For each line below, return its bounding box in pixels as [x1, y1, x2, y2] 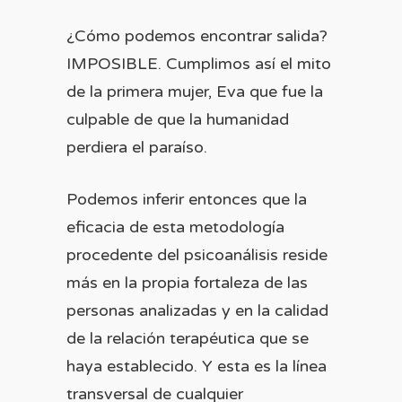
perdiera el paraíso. [66, 137, 207, 157]
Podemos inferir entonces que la [66, 189, 307, 209]
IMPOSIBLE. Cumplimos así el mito [66, 54, 331, 74]
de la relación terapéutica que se [66, 328, 309, 348]
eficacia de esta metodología [66, 217, 284, 237]
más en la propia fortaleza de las [66, 273, 308, 293]
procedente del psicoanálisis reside [66, 245, 328, 265]
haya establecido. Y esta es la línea [66, 356, 327, 376]
